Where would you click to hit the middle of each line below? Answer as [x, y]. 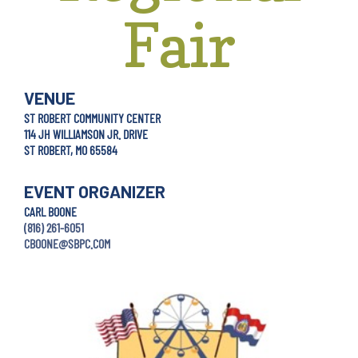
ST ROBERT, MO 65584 [71, 150]
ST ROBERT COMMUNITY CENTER [92, 118]
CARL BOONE [50, 211]
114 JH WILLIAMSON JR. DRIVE [86, 134]
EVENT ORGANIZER [95, 191]
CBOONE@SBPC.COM [67, 243]
